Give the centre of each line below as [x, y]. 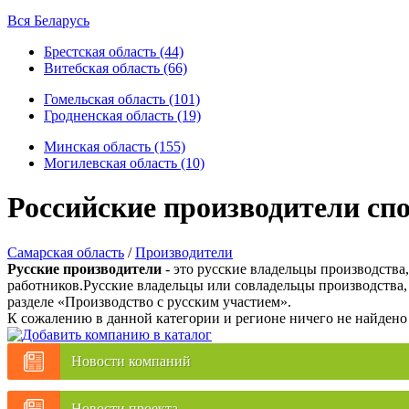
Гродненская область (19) [122, 115]
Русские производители [84, 268]
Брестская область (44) [114, 52]
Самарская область [66, 252]
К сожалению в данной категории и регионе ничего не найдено [207, 318]
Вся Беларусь [48, 21]
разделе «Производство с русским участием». [149, 301]
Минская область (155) [115, 147]
